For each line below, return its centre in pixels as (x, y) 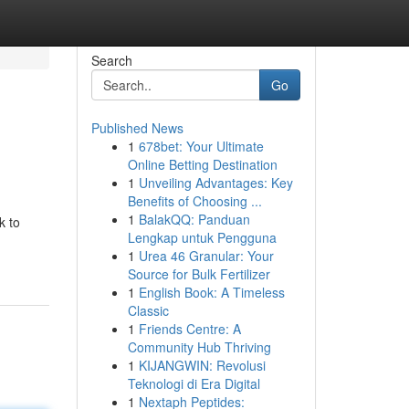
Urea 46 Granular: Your (206, 256)
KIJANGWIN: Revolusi (202, 365)
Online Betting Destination (202, 164)
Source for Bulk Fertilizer (199, 274)
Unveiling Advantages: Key (215, 183)
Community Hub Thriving (199, 347)
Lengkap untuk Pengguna (202, 237)
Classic (148, 310)
